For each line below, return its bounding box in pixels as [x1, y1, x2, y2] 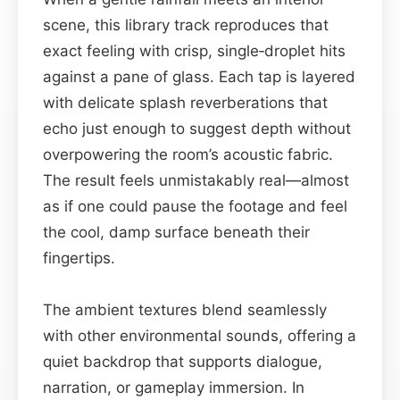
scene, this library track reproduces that [43, 15, 329, 34]
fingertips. [43, 248, 115, 267]
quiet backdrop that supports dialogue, [43, 352, 322, 371]
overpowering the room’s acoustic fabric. [43, 145, 333, 163]
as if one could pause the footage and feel [43, 196, 347, 215]
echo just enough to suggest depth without [43, 119, 351, 137]
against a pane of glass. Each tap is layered [43, 67, 355, 86]
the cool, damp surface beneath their [43, 222, 310, 241]
